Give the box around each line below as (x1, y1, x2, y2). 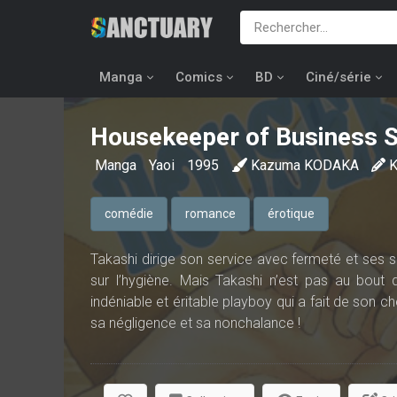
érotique (268, 206, 315, 221)
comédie (105, 206, 153, 221)
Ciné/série (306, 69, 371, 85)
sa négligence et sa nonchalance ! (90, 315, 300, 331)
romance (185, 206, 236, 221)
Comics (175, 69, 222, 85)
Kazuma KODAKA (251, 157, 359, 174)
